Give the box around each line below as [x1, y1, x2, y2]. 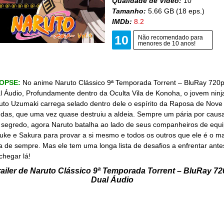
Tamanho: [112, 7, 146, 15]
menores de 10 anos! [138, 40, 195, 47]
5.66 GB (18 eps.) [146, 7, 204, 15]
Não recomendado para [138, 34, 203, 41]
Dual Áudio [90, 175, 133, 184]
